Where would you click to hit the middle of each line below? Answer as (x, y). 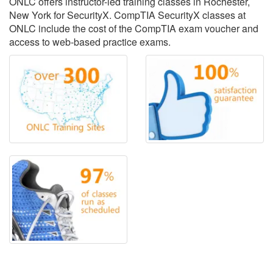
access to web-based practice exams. (90, 42)
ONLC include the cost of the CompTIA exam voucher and (134, 28)
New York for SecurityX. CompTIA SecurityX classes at (127, 15)
